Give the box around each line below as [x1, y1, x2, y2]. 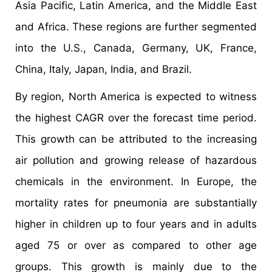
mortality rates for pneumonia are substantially [15, 197, 257, 209]
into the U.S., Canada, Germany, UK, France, [15, 42, 257, 55]
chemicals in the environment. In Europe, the [15, 175, 257, 188]
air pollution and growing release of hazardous [15, 154, 257, 167]
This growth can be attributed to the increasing [15, 133, 257, 146]
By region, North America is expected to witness [15, 90, 257, 103]
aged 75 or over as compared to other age [15, 239, 257, 252]
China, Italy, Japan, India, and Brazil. [15, 63, 195, 76]
